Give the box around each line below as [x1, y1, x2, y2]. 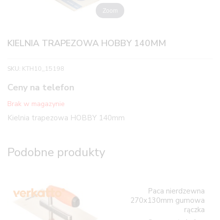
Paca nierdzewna [147, 186, 205, 196]
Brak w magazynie [7, 99, 65, 109]
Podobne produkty [7, 144, 105, 160]
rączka [184, 204, 205, 215]
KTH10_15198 [22, 64, 64, 73]
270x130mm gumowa [130, 195, 205, 205]
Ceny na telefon [7, 82, 74, 94]
